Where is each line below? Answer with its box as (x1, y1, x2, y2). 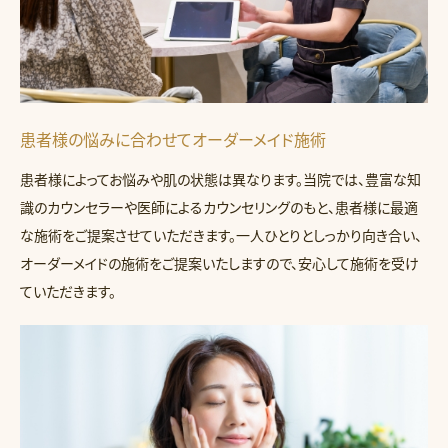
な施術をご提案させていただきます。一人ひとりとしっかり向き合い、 (20, 225, 422, 246)
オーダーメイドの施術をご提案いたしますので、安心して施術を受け (20, 253, 419, 274)
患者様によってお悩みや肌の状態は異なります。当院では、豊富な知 (20, 169, 421, 190)
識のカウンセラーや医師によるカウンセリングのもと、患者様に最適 (20, 197, 418, 218)
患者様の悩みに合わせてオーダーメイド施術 (20, 127, 326, 152)
